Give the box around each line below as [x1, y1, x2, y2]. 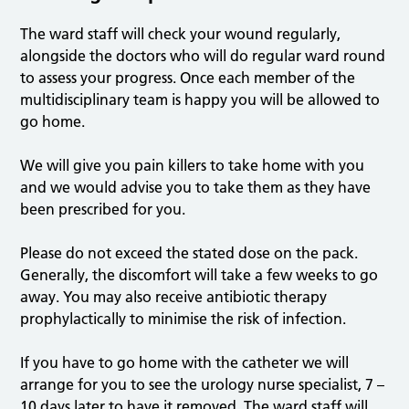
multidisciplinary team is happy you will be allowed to [20, 90, 381, 110]
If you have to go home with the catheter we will [20, 353, 350, 372]
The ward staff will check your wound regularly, [20, 25, 341, 44]
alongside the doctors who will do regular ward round [20, 47, 386, 66]
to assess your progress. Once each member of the [20, 68, 356, 88]
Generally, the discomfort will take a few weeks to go [20, 266, 379, 285]
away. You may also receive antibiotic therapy [20, 288, 328, 307]
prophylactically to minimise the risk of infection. [20, 309, 347, 329]
